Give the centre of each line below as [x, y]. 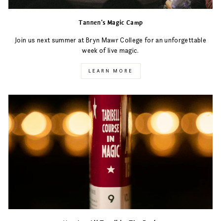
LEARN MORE [110, 71]
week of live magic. [110, 50]
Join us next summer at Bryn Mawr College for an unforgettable [110, 40]
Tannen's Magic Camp [110, 22]
